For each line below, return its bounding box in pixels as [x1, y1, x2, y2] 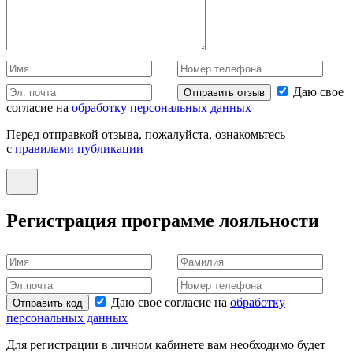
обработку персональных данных [72, 100, 251, 114]
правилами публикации [15, 141, 143, 155]
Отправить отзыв [184, 86, 265, 98]
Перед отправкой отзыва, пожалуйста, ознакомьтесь [6, 127, 285, 141]
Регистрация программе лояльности [6, 210, 319, 231]
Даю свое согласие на [111, 295, 230, 310]
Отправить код [13, 297, 83, 310]
